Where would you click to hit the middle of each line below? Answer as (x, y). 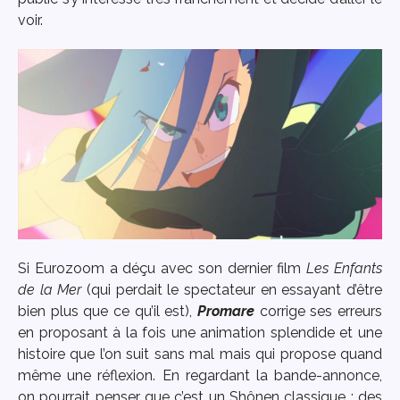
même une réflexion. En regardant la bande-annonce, (200, 376)
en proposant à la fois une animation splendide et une (200, 333)
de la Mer (50, 290)
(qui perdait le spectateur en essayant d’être (232, 290)
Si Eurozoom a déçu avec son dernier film (162, 269)
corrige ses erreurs (318, 312)
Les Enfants (345, 269)
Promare (226, 312)
